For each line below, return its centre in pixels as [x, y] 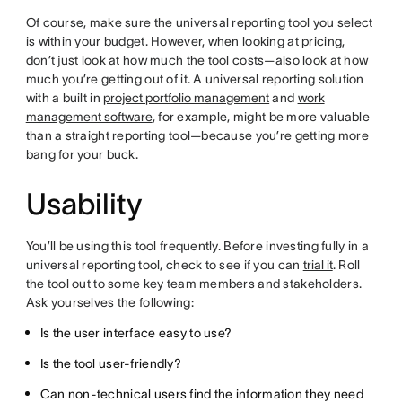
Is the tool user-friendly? [110, 364]
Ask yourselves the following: [111, 303]
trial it [318, 265]
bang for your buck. [83, 155]
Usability [83, 205]
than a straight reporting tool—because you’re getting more [197, 136]
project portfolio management [187, 98]
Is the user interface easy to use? [136, 333]
